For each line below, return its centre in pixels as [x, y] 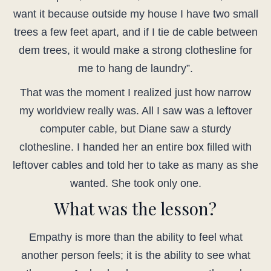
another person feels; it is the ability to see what [135, 256]
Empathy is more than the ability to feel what [135, 237]
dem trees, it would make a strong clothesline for [135, 51]
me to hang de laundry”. [135, 69]
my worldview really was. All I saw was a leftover [135, 111]
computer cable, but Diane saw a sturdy [135, 129]
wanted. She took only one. [135, 184]
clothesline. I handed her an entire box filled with [135, 147]
